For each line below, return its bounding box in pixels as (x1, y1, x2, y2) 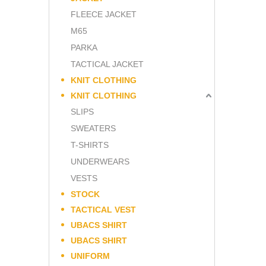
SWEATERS (71, 123, 116, 133)
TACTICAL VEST (71, 204, 136, 214)
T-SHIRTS (71, 140, 109, 150)
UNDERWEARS (71, 156, 129, 166)
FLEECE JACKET (71, 9, 137, 19)
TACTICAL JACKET (71, 59, 144, 69)
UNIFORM (71, 251, 110, 261)
